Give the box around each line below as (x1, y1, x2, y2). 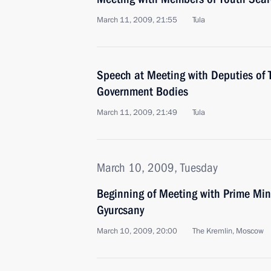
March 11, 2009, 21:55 (97, 15, 177, 25)
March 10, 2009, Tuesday (97, 160, 218, 175)
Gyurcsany (97, 203, 144, 217)
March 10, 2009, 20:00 (97, 226, 177, 237)
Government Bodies (97, 84, 188, 99)
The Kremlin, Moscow (192, 226, 264, 237)
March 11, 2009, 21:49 (97, 107, 177, 118)
